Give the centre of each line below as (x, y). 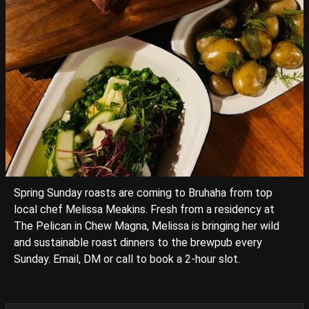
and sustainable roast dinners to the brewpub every (138, 242)
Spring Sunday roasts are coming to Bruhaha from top (143, 193)
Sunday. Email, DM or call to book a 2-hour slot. (127, 259)
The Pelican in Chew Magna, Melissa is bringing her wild (147, 226)
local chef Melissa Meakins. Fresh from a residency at (144, 209)
